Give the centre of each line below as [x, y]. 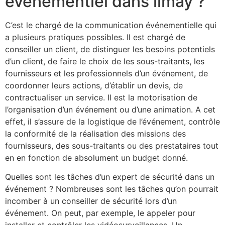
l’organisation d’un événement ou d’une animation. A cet [110, 109]
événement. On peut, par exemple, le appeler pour [100, 213]
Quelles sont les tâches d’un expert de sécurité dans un [110, 177]
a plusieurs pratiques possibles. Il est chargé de [95, 37]
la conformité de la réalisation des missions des [95, 133]
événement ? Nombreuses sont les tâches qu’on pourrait [112, 189]
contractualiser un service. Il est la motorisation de [101, 97]
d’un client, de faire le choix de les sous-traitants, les [105, 61]
